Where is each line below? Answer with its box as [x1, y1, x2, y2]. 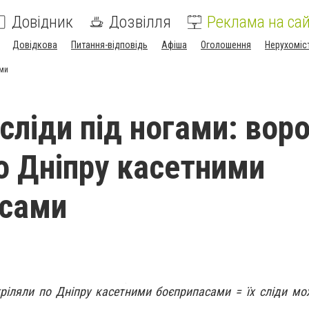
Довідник [12, 12, 73, 32]
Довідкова [12, 39, 57, 50]
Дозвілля [109, 12, 171, 32]
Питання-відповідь [71, 39, 148, 50]
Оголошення [201, 39, 251, 50]
